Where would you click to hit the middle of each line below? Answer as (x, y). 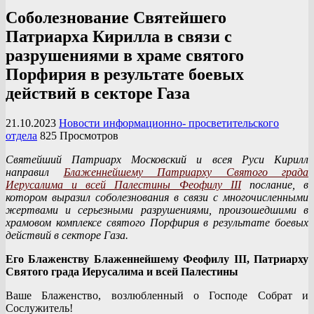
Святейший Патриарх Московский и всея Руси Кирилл (157, 159)
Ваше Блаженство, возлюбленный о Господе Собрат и (157, 295)
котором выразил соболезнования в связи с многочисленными (157, 197)
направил (35, 172)
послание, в (275, 184)
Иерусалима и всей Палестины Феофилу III (123, 184)
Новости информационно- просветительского (169, 123)
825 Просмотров (79, 135)
